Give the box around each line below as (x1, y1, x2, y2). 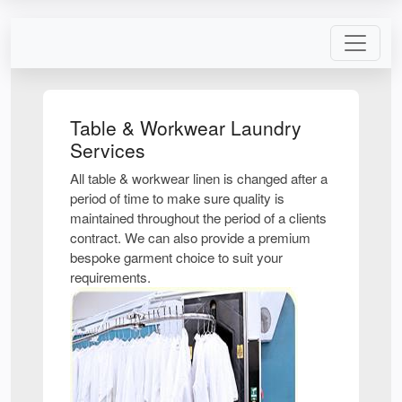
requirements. (70, 267, 151, 286)
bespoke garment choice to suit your (70, 248, 283, 267)
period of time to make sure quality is (70, 188, 284, 207)
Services (70, 136, 145, 163)
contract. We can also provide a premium (70, 228, 310, 247)
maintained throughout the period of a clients (70, 208, 327, 227)
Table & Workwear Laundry (70, 114, 301, 141)
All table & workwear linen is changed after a (70, 169, 328, 188)
